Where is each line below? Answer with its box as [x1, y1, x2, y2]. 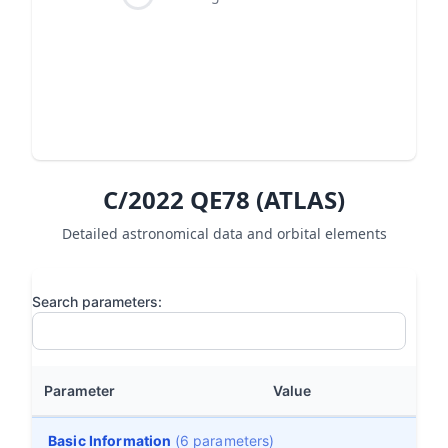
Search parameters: [32, 293, 162, 310]
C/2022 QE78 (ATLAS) [103, 183, 345, 216]
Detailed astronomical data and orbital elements [61, 224, 387, 243]
